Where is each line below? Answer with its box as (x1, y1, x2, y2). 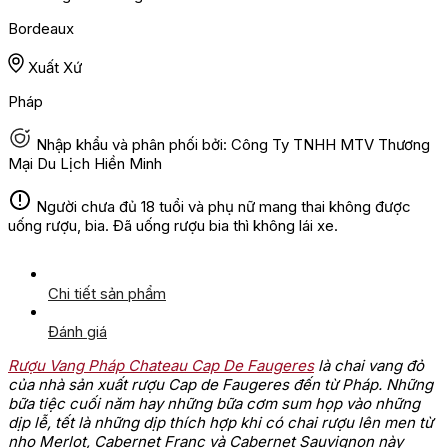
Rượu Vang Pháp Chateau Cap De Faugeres (8, 356, 314, 376)
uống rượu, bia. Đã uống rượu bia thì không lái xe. (8, 216, 338, 236)
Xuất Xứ (28, 58, 82, 78)
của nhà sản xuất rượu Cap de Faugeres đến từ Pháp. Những (8, 375, 433, 395)
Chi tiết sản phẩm (48, 284, 166, 304)
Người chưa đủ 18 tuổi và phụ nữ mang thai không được (36, 197, 411, 217)
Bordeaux (8, 19, 74, 39)
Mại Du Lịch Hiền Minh (8, 154, 162, 174)
